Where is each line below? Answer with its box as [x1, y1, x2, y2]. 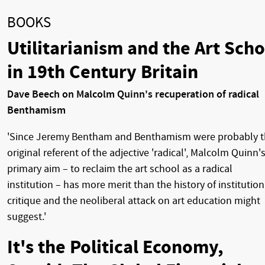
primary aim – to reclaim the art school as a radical [7, 162, 232, 175]
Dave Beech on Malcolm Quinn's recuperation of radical [7, 88, 259, 101]
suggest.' [7, 210, 46, 223]
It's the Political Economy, [7, 235, 224, 258]
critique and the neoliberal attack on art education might [7, 194, 260, 207]
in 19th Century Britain [7, 60, 198, 83]
